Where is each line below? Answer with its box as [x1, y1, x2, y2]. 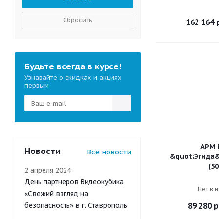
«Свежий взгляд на [24, 189, 88, 198]
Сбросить [63, 16, 92, 24]
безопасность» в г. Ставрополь [24, 201, 127, 210]
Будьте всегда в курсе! [24, 61, 122, 72]
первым [24, 81, 49, 89]
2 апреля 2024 [24, 166, 71, 175]
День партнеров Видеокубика [24, 177, 124, 186]
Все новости [87, 147, 131, 156]
